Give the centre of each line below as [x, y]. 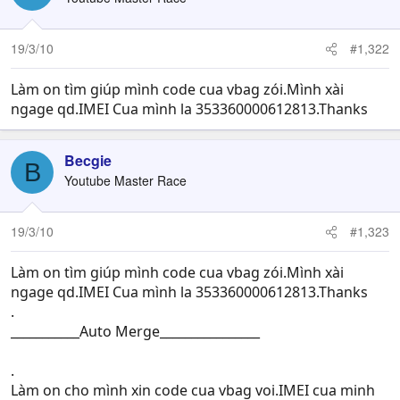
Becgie [88, 160]
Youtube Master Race [125, 180]
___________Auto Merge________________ [135, 331]
